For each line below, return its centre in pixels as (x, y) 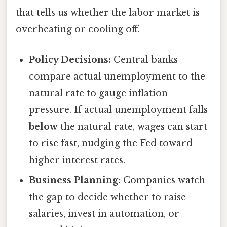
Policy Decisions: (70, 60)
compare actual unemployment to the (117, 76)
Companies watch (163, 180)
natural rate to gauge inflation (99, 93)
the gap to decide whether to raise (108, 197)
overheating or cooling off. (78, 30)
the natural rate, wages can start (133, 126)
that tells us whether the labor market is (108, 13)
